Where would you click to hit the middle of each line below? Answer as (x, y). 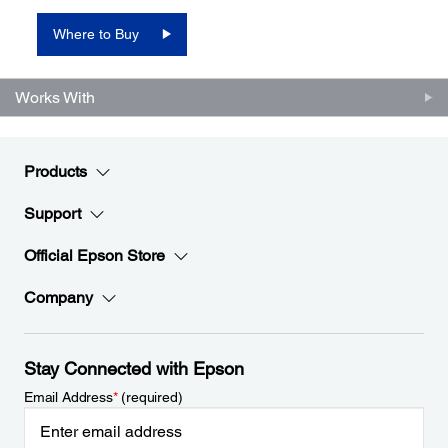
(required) (150, 397)
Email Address (68, 397)
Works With (55, 97)
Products (55, 171)
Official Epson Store (94, 255)
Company (58, 297)
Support (52, 213)
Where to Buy (96, 33)
